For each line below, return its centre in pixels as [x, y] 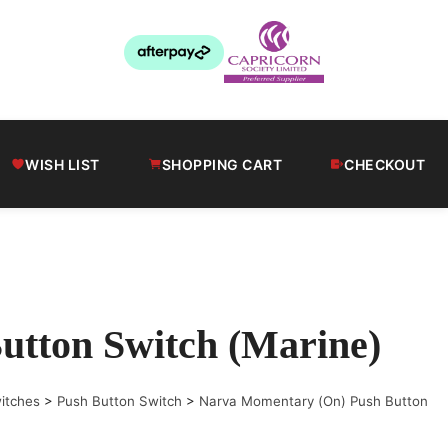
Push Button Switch [119, 401]
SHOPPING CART [221, 164]
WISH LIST [62, 164]
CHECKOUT [384, 164]
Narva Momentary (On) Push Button [313, 401]
